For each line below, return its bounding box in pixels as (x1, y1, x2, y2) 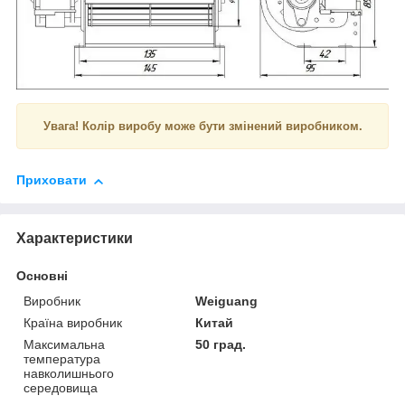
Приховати (16, 173, 87, 188)
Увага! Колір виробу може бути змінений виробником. (42, 119, 363, 134)
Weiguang (195, 294, 259, 309)
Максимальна (24, 337, 105, 353)
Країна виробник (24, 316, 122, 331)
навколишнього (24, 366, 114, 381)
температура (24, 352, 100, 367)
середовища (24, 381, 98, 396)
